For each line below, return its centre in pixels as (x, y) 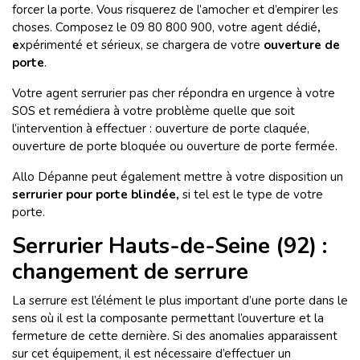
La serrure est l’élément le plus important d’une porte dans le (180, 301)
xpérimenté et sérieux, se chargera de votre (141, 45)
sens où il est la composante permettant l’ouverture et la (168, 319)
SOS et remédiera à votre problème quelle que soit (153, 111)
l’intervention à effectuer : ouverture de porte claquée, (161, 129)
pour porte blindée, (124, 195)
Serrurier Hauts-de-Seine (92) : (170, 247)
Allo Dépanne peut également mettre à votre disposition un (178, 177)
